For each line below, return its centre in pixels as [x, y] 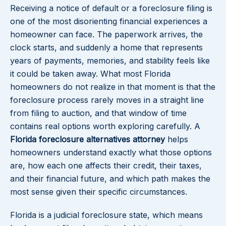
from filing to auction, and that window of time [98, 113]
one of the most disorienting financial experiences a [109, 21]
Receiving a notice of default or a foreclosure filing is [111, 8]
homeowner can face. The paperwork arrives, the [106, 35]
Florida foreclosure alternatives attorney [88, 139]
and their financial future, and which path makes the [110, 179]
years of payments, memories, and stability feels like [110, 61]
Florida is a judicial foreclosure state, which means [106, 215]
